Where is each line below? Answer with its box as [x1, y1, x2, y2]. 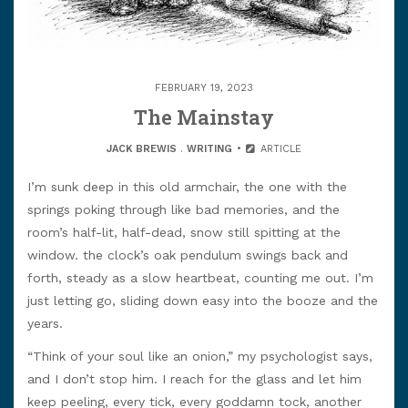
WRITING [187, 143, 233, 155]
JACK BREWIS [107, 143, 178, 155]
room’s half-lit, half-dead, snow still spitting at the [27, 225, 341, 240]
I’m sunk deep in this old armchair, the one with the [27, 179, 347, 194]
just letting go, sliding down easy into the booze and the [27, 293, 378, 308]
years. [27, 316, 63, 331]
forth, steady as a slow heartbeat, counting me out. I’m [27, 270, 373, 285]
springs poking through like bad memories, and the [27, 202, 340, 217]
